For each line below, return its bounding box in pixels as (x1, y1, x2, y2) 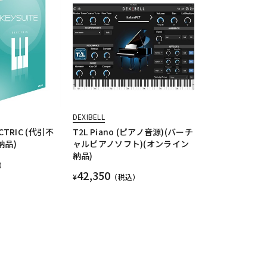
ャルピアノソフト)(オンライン (72, 138, 190, 150)
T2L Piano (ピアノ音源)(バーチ (72, 126, 193, 138)
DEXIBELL (72, 111, 105, 122)
